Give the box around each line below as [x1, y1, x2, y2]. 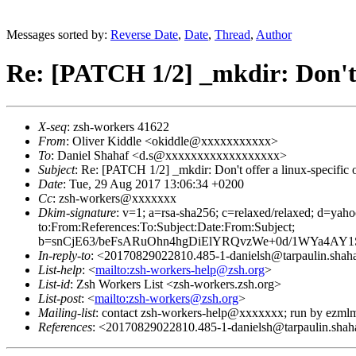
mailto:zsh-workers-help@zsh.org [95, 262, 265, 277]
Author [256, 28, 292, 41]
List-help [38, 262, 82, 277]
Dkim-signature [38, 205, 116, 219]
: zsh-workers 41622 [67, 119, 169, 133]
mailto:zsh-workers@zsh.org [95, 291, 238, 305]
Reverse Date [110, 28, 178, 41]
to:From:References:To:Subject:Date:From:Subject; [38, 219, 295, 234]
